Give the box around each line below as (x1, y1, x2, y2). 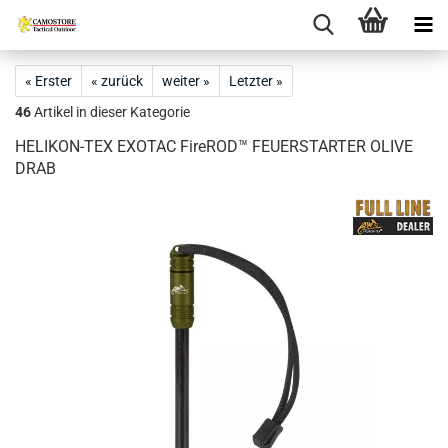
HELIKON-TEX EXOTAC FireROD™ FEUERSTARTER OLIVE (15, 137, 413, 156)
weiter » (162, 73, 210, 89)
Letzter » (229, 73, 283, 89)
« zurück (91, 73, 143, 89)
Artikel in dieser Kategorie (31, 104, 190, 120)
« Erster (25, 73, 72, 89)
